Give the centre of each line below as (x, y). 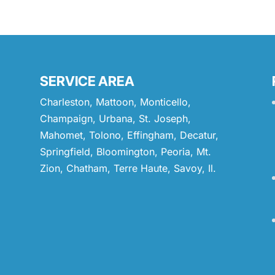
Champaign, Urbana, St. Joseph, (115, 118)
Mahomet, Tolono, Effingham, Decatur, (129, 135)
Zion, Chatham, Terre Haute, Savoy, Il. (128, 168)
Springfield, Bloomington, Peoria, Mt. (125, 152)
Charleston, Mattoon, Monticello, (115, 102)
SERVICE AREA (87, 81)
